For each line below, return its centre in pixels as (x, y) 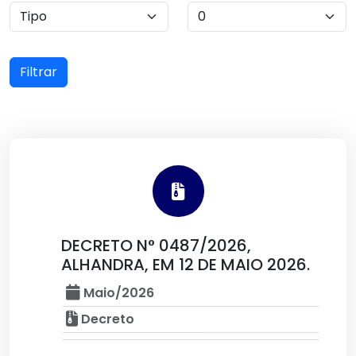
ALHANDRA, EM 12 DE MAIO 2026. (186, 265)
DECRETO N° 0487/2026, (156, 246)
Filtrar (39, 72)
